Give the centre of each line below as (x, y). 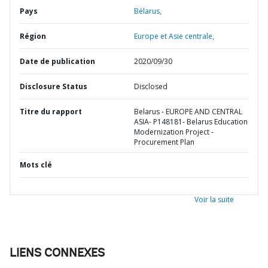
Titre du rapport (51, 112)
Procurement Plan (164, 142)
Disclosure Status (54, 86)
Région (33, 36)
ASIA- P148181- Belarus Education (191, 122)
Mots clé (36, 165)
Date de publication (57, 61)
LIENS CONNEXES (57, 254)
